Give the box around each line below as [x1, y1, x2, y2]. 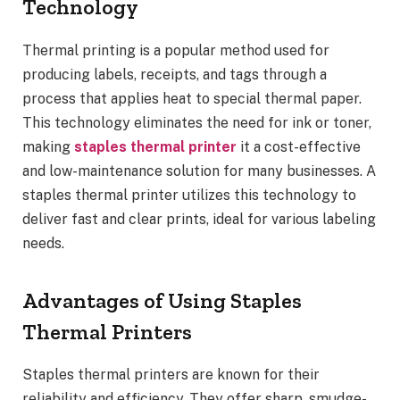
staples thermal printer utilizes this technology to [22, 187, 356, 204]
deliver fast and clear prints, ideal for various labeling [22, 211, 376, 229]
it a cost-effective [237, 138, 361, 156]
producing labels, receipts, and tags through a [22, 66, 327, 84]
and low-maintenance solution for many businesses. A [22, 162, 376, 180]
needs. [22, 235, 64, 253]
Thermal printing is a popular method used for [22, 42, 329, 60]
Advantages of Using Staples [22, 287, 302, 313]
